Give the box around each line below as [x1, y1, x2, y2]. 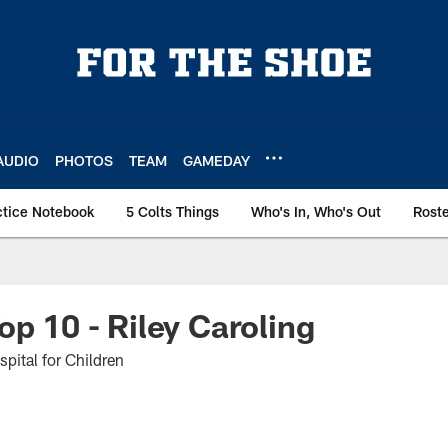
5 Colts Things [126, 203, 219, 220]
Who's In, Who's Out [251, 203, 381, 220]
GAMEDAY [183, 151, 250, 169]
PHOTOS [55, 151, 113, 169]
